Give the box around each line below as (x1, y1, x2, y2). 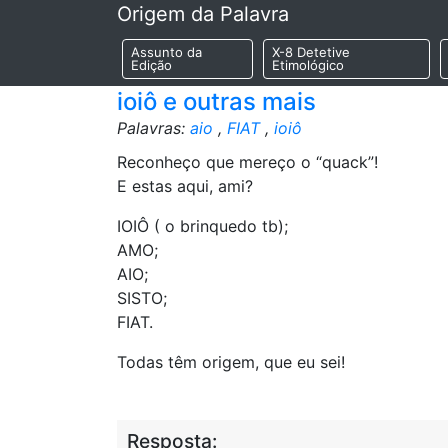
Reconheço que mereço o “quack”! (117, 152, 378, 172)
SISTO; (117, 288, 167, 308)
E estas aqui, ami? (117, 176, 253, 196)
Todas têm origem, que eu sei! (117, 352, 345, 372)
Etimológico (271, 57, 344, 74)
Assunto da (131, 44, 202, 61)
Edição (131, 57, 172, 74)
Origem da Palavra (117, 2, 289, 27)
